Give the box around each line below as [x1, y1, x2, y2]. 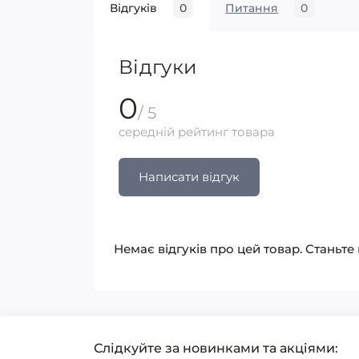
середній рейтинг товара [119, 124, 275, 139]
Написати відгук [139, 169, 240, 184]
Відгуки [119, 55, 198, 79]
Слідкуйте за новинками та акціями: [94, 341, 338, 356]
